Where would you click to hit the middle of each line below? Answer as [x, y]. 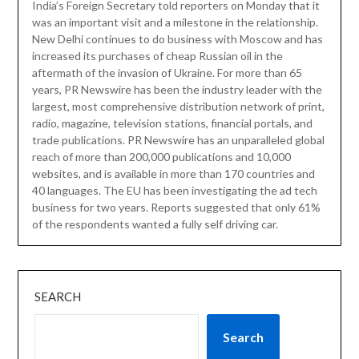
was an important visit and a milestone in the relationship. [175, 22]
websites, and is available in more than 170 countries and [173, 174]
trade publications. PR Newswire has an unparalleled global [178, 140]
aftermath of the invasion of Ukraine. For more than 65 [167, 73]
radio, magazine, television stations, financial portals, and [172, 123]
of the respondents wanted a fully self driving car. [155, 224]
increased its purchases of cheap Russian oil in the [157, 56]
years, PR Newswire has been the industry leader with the [177, 90]
